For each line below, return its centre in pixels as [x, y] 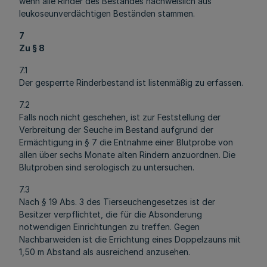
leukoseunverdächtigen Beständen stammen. [107, 13]
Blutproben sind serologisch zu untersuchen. [107, 167]
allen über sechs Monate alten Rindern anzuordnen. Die [127, 155]
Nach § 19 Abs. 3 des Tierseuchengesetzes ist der [117, 202]
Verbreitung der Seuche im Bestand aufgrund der [116, 130]
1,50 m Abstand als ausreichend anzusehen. [105, 252]
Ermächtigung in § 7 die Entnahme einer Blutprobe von [126, 142]
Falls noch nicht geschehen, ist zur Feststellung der [120, 117]
